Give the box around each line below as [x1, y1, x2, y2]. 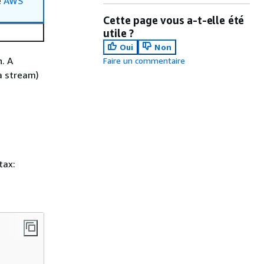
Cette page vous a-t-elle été [103, 14, 245, 27]
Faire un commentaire [103, 55, 186, 65]
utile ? [103, 27, 134, 39]
